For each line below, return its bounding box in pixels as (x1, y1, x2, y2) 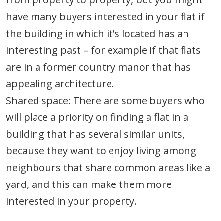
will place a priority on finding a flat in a (6, 110, 188, 124)
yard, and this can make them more (6, 178, 172, 191)
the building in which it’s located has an (6, 27, 189, 40)
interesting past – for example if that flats (6, 43, 201, 57)
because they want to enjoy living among (6, 144, 196, 158)
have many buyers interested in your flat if (6, 10, 205, 24)
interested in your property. (6, 194, 137, 208)
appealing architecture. (6, 77, 114, 91)
